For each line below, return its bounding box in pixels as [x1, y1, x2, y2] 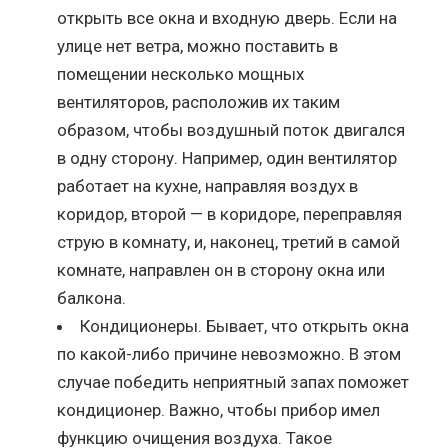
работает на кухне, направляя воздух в [57, 175, 359, 196]
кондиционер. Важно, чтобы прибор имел [57, 399, 381, 420]
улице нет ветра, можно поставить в [57, 35, 339, 56]
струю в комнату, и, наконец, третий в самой [57, 231, 401, 252]
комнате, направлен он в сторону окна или [57, 259, 386, 280]
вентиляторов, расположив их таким [57, 91, 341, 112]
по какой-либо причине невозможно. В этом [57, 343, 402, 364]
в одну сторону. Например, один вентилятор [57, 147, 398, 168]
